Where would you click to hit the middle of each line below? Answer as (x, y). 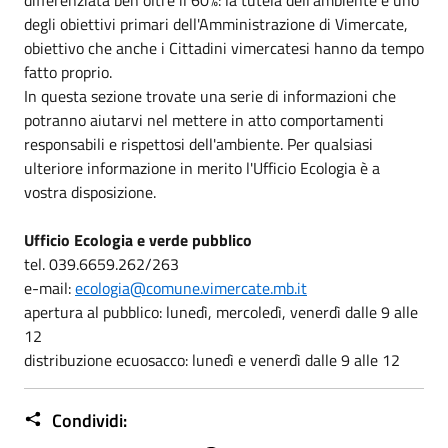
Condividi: (87, 420)
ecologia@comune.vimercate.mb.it (191, 287)
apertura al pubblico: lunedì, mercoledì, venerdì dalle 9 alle (221, 311)
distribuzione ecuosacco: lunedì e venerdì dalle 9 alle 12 (212, 359)
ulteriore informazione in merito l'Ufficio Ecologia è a (202, 167)
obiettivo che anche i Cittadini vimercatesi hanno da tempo (224, 47)
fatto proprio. (70, 71)
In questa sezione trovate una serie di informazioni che (210, 95)
